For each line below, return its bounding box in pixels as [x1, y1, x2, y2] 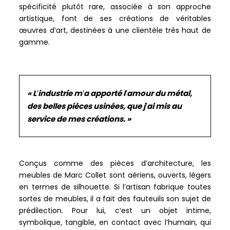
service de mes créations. [27, 113, 126, 124]
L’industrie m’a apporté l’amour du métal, [33, 87, 193, 99]
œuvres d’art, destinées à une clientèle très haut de [19, 25, 211, 35]
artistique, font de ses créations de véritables [19, 13, 211, 24]
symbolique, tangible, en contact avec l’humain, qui [19, 217, 211, 227]
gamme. [19, 36, 50, 47]
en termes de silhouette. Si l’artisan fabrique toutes [19, 181, 211, 192]
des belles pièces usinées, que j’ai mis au [27, 100, 182, 111]
